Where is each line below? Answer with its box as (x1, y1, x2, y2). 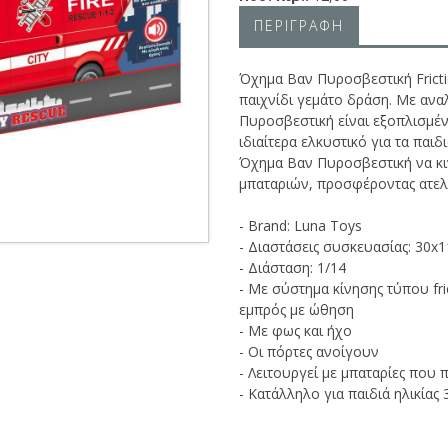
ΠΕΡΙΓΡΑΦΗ (254, 16, 344, 35)
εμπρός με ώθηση (239, 300, 354, 319)
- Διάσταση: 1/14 (239, 258, 346, 277)
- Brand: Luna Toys (239, 216, 362, 235)
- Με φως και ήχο (239, 321, 352, 340)
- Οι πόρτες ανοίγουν (239, 342, 379, 361)
